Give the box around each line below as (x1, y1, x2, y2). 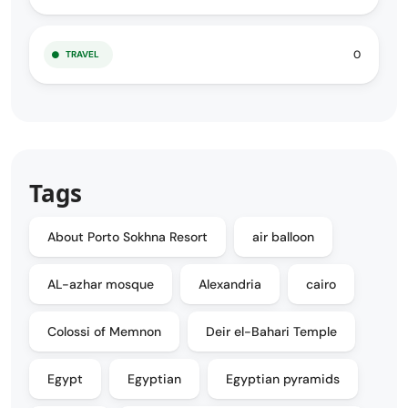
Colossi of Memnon (47, 323, 161, 340)
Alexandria (199, 276, 261, 292)
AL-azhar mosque (47, 276, 154, 292)
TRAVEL (66, 48, 99, 60)
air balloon (252, 229, 314, 245)
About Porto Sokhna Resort (47, 229, 208, 245)
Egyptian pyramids (226, 371, 340, 387)
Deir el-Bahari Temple (206, 323, 337, 340)
